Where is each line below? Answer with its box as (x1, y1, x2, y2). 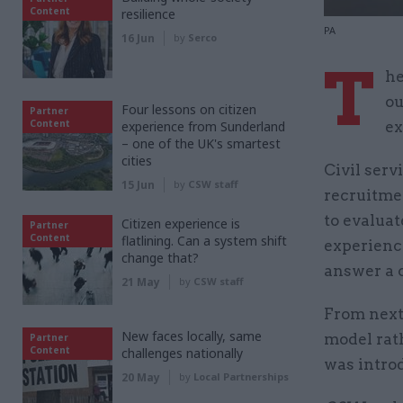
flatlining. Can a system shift (121, 232, 287, 249)
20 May (121, 370, 160, 385)
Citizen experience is (121, 215, 240, 232)
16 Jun (121, 31, 155, 46)
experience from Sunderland (121, 118, 285, 135)
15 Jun (121, 177, 155, 193)
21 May (121, 274, 160, 290)
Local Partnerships (193, 370, 289, 383)
